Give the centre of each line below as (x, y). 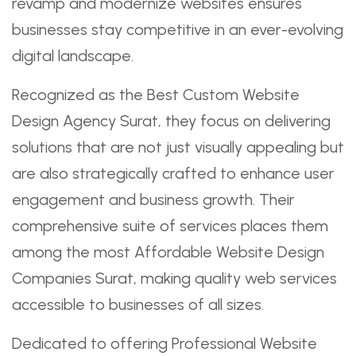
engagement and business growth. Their (153, 199)
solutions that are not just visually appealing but (178, 147)
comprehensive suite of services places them (170, 226)
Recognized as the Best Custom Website (156, 95)
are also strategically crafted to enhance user (173, 173)
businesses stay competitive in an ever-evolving (178, 29)
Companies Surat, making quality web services (174, 278)
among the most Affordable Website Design (168, 252)
